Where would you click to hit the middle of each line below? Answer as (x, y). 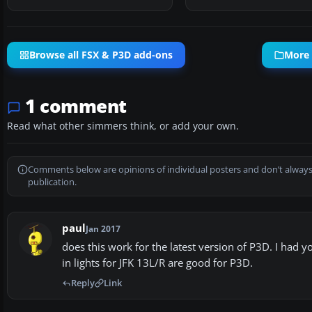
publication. (52, 182)
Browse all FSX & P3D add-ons (101, 55)
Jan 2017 (103, 228)
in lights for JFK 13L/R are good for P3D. (157, 263)
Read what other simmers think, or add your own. (123, 126)
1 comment (76, 106)
